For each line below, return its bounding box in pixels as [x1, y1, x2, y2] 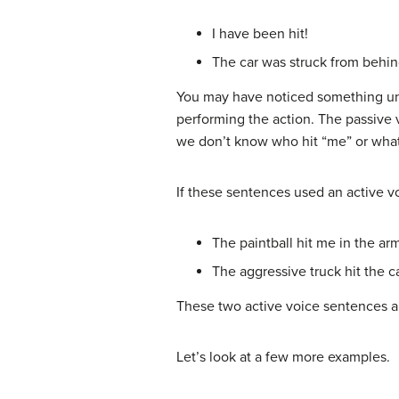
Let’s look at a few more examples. [176, 347, 390, 366]
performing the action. [176, 110, 318, 128]
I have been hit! [212, 24, 308, 43]
